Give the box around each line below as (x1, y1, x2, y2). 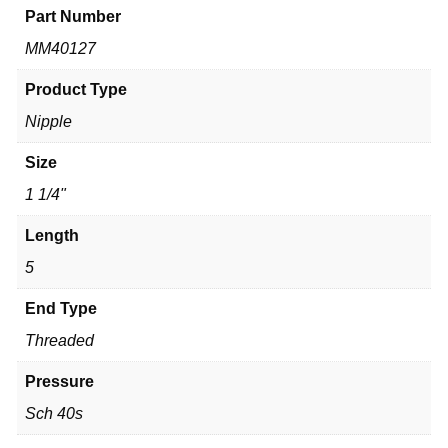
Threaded (25, 332, 94, 350)
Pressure (25, 373, 94, 391)
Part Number (25, 8, 121, 26)
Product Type (25, 81, 127, 99)
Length (25, 227, 79, 245)
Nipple (25, 113, 72, 131)
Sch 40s (25, 405, 83, 423)
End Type (25, 300, 97, 318)
